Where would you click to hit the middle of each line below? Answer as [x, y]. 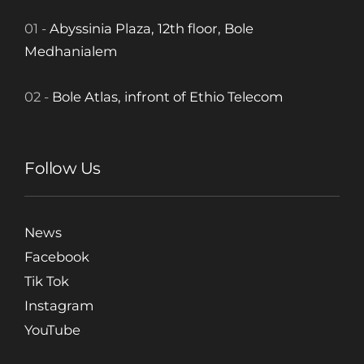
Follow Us [63, 169]
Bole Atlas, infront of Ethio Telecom [168, 97]
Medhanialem [71, 52]
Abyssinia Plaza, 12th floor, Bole [152, 29]
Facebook [57, 257]
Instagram [59, 306]
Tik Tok [47, 282]
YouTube [52, 330]
